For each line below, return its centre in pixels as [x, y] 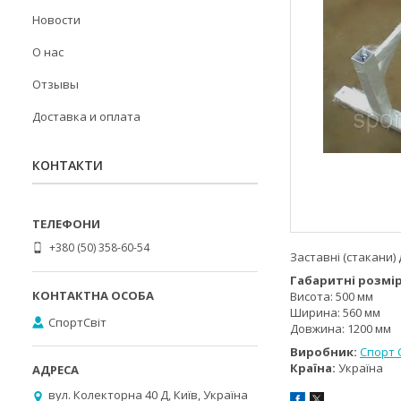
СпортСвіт [77, 322]
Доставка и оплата [86, 116]
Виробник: [325, 352]
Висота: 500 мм [332, 297]
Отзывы [55, 84]
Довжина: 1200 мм [341, 329]
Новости [56, 20]
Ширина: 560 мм [335, 313]
